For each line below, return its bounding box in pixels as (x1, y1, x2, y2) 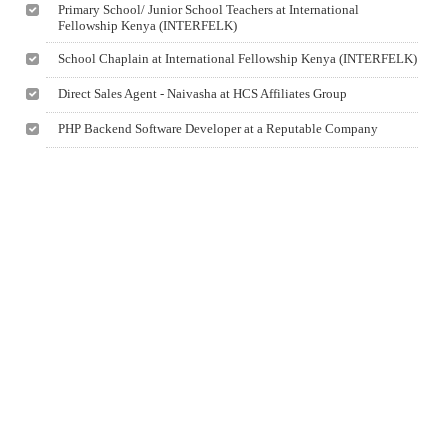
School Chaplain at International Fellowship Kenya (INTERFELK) (58, 51, 418, 66)
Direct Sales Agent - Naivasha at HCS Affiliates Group (58, 86, 348, 101)
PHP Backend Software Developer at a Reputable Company (58, 121, 379, 136)
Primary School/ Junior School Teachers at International (58, 2, 360, 17)
